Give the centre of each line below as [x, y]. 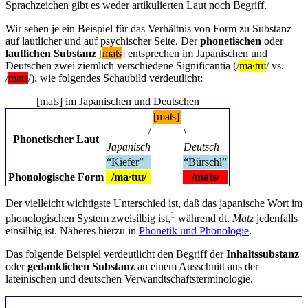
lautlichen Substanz [51, 53]
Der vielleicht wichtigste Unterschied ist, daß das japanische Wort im [154, 203]
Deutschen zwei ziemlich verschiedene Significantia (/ [122, 66]
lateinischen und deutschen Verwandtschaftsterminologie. [129, 279]
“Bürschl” [205, 162]
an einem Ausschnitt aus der [197, 267]
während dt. [204, 219]
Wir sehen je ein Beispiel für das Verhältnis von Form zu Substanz [148, 29]
